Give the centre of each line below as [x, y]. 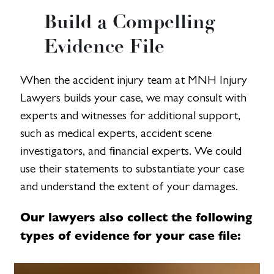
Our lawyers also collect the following [136, 217]
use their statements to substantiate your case [132, 169]
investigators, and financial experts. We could [131, 151]
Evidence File [104, 46]
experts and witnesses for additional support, [131, 116]
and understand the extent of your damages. [129, 187]
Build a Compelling [129, 22]
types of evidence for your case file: [131, 235]
